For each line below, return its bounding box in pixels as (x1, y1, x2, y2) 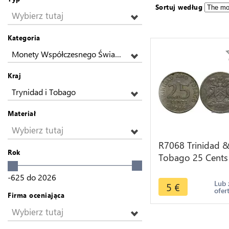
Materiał (8, 109, 36, 118)
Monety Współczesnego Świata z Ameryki (115, 49, 121, 59)
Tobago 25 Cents (158, 151, 228, 164)
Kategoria (8, 33, 40, 42)
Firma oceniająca (8, 190, 64, 199)
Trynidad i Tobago (12, 86, 76, 97)
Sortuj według (155, 3, 203, 11)
